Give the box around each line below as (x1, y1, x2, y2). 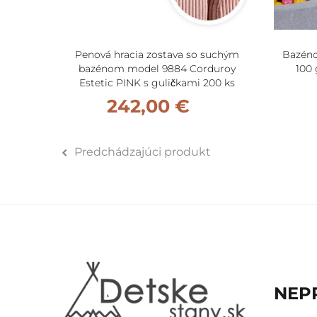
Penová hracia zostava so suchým (75, 48, 239, 62)
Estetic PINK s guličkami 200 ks (79, 76, 235, 90)
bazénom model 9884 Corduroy (79, 62, 236, 76)
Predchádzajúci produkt (74, 145, 211, 159)
